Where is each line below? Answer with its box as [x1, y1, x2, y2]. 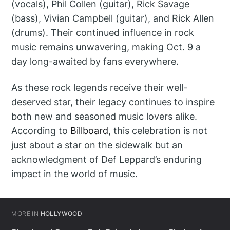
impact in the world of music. [11, 168, 138, 179]
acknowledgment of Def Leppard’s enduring [11, 154, 202, 165]
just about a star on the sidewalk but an [11, 139, 183, 150]
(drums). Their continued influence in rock [11, 27, 195, 38]
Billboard [70, 125, 109, 136]
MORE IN [11, 209, 39, 218]
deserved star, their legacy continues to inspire [11, 96, 215, 107]
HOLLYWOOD [40, 209, 83, 218]
